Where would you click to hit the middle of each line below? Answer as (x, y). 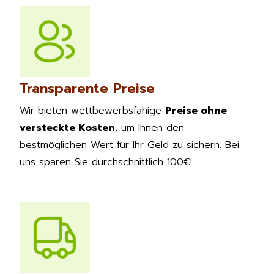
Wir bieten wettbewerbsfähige (92, 110)
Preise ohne (196, 110)
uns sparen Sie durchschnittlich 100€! (106, 162)
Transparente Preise (87, 88)
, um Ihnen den (150, 128)
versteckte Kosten (67, 128)
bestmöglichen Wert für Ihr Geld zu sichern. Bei (129, 145)
